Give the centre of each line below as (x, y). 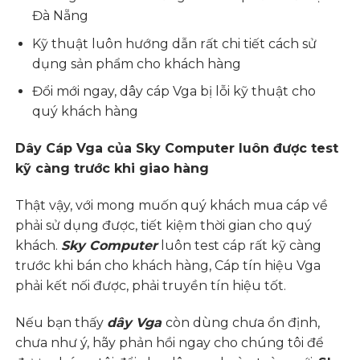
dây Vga (137, 322)
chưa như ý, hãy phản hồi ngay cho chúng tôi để (170, 342)
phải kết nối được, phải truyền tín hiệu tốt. (151, 285)
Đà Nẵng (61, 15)
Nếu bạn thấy (61, 322)
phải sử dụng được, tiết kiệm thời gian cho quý (164, 225)
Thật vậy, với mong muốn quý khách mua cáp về (172, 205)
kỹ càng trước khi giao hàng (112, 168)
